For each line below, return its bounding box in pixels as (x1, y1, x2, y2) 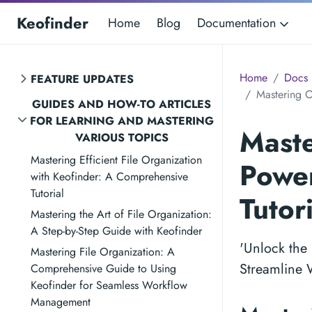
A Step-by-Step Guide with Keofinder (31, 223, 202, 239)
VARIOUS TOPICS (75, 130, 169, 146)
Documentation (197, 14, 279, 32)
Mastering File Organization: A (31, 244, 175, 260)
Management (31, 294, 91, 310)
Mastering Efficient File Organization (31, 152, 202, 168)
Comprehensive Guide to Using (31, 260, 176, 276)
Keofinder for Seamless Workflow (31, 277, 187, 293)
